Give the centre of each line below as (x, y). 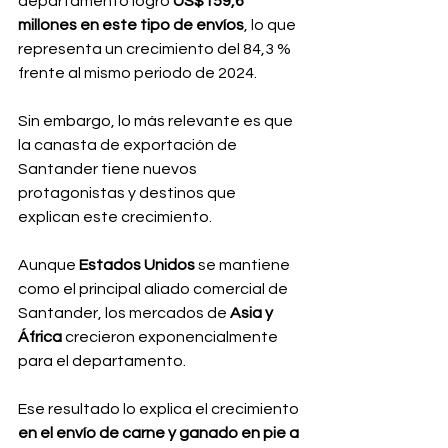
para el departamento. (102, 361)
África (40, 337)
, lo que (271, 25)
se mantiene (245, 265)
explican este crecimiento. (115, 217)
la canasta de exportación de (129, 145)
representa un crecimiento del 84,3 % (156, 49)
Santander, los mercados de (122, 313)
